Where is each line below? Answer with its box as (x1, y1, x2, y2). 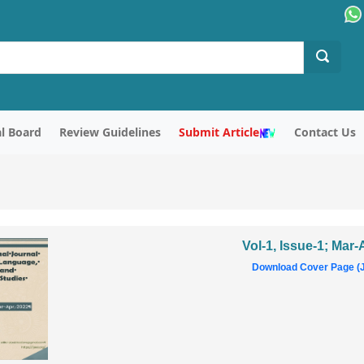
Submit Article (179, 124, 260, 140)
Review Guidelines (58, 124, 161, 140)
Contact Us (293, 124, 356, 140)
